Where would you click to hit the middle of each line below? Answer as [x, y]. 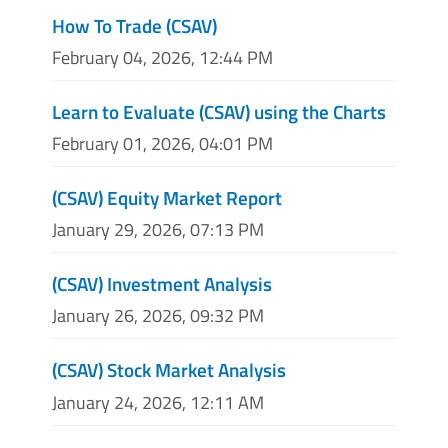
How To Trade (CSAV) [134, 25]
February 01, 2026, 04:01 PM [162, 143]
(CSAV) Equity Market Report [167, 197]
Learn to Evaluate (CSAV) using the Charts [219, 111]
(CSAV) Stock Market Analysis [169, 370]
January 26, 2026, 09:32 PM [158, 316]
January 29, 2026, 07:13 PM [158, 230]
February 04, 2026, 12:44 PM [162, 57]
